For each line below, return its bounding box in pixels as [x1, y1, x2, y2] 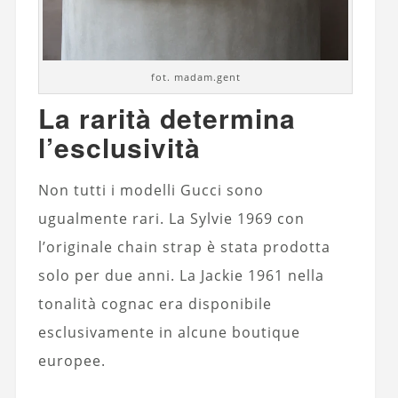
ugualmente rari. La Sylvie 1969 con [37, 208, 305, 228]
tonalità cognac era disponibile [37, 293, 272, 314]
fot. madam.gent [150, 69, 241, 84]
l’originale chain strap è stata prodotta [37, 236, 330, 257]
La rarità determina [37, 98, 296, 137]
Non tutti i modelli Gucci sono [37, 179, 264, 200]
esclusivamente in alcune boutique [37, 322, 300, 342]
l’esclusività [37, 127, 201, 166]
